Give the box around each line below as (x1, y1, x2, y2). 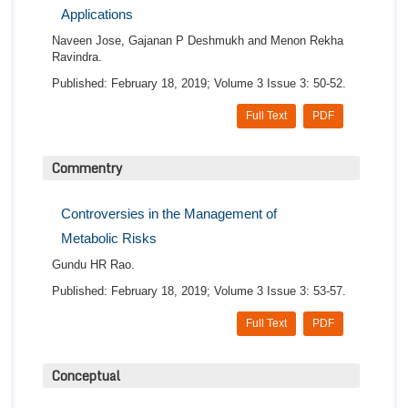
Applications (61, 6, 133, 23)
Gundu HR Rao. (52, 258, 135, 272)
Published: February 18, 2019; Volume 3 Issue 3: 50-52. (52, 76, 346, 91)
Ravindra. (52, 50, 102, 65)
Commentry (52, 158, 123, 179)
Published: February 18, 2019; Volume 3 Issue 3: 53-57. (52, 284, 346, 299)
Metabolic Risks (61, 230, 157, 247)
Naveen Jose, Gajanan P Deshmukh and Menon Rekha (52, 34, 343, 48)
